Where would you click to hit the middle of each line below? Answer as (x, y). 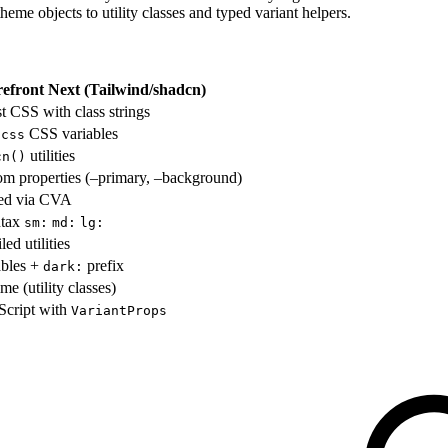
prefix (103, 265)
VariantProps (119, 310)
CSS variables (71, 133)
